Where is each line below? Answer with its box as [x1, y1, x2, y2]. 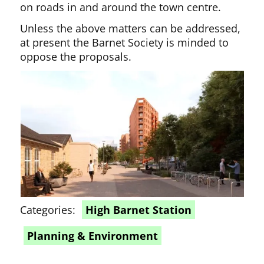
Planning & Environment [27, 229, 159, 243]
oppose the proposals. [20, 49, 132, 64]
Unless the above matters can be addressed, [20, 21, 241, 35]
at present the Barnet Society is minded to [20, 35, 229, 49]
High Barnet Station [85, 203, 192, 217]
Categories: [20, 203, 79, 217]
